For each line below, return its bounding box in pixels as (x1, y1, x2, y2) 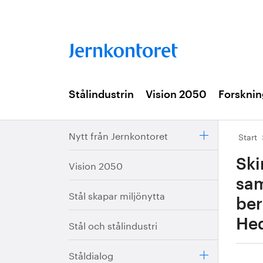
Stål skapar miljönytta (69, 187, 165, 202)
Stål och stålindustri (69, 217, 157, 232)
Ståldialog (69, 247, 113, 262)
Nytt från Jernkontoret (69, 127, 168, 142)
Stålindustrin (69, 89, 134, 100)
